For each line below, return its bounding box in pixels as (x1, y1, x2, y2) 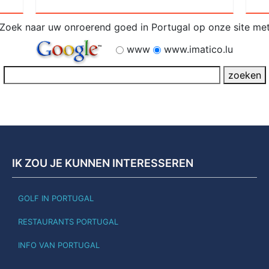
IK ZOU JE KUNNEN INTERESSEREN (12, 157, 193, 170)
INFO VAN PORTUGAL (18, 240, 100, 250)
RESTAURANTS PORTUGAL (18, 217, 118, 227)
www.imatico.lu (161, 43, 233, 56)
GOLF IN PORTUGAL (18, 193, 94, 204)
